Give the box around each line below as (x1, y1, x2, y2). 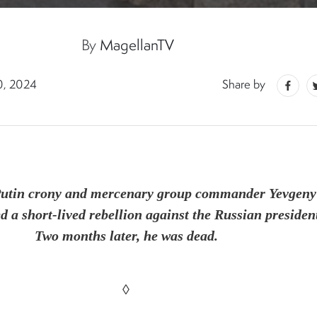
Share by (222, 79, 266, 91)
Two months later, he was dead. (34, 228, 218, 243)
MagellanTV (100, 39, 175, 54)
